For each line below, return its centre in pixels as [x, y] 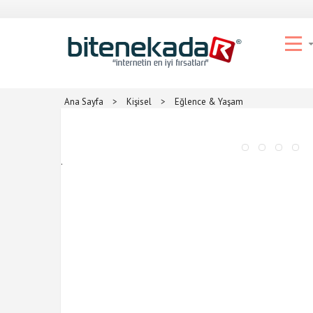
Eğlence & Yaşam [209, 102]
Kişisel [139, 102]
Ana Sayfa [84, 102]
